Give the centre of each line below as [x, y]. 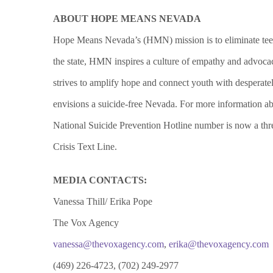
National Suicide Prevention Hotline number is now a [157, 126]
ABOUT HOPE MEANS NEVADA [127, 19]
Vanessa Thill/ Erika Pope [103, 202]
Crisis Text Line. [85, 147]
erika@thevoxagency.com [219, 244]
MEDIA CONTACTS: [101, 180]
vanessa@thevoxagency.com [108, 244]
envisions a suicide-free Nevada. [115, 104]
